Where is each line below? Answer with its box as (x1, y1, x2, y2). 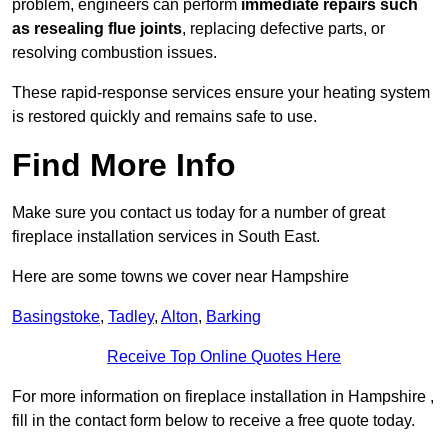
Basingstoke (12, 308, 100, 326)
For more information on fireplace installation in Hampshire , (12, 388, 434, 406)
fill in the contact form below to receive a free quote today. (12, 412, 415, 430)
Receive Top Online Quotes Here (107, 348, 341, 366)
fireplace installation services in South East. (12, 228, 320, 246)
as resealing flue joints (12, 20, 182, 38)
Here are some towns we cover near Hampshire (12, 268, 349, 286)
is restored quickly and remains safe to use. (12, 108, 317, 126)
